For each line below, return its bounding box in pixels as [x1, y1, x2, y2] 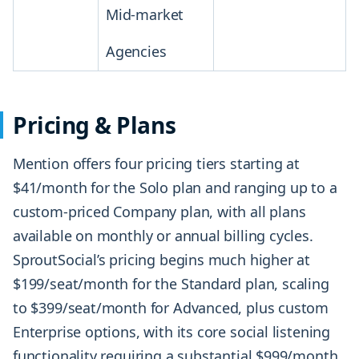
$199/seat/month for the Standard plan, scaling [13, 274, 329, 294]
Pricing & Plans [13, 110, 176, 141]
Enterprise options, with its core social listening [13, 322, 331, 342]
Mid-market [106, 5, 184, 25]
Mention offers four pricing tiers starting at [13, 154, 300, 174]
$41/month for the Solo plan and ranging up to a [13, 178, 337, 198]
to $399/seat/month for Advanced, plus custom [13, 298, 329, 318]
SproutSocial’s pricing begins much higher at [13, 250, 311, 270]
